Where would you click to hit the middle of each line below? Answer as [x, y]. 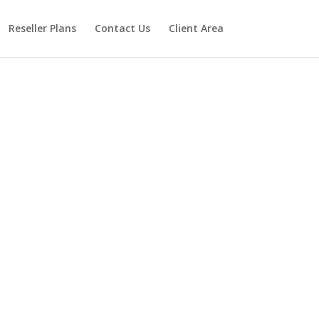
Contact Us [122, 28]
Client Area [196, 28]
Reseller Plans [42, 28]
